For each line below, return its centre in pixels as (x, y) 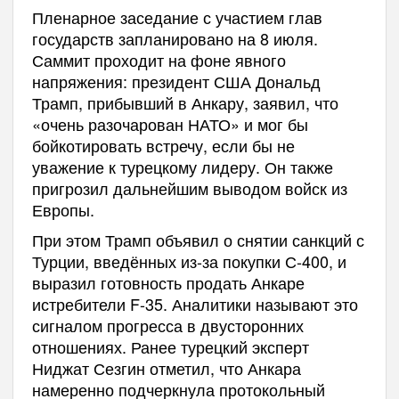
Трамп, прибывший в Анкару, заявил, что (185, 102)
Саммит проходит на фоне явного (159, 59)
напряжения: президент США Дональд (176, 81)
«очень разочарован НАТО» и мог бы (170, 123)
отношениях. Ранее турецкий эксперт (170, 346)
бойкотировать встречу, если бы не (163, 145)
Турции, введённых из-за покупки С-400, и (189, 261)
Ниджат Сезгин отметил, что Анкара (166, 367)
